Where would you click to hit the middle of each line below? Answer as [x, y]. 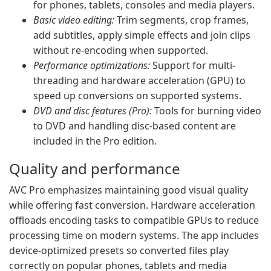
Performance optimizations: [92, 65]
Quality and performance [95, 168]
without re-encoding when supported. [121, 50]
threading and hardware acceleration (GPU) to [139, 80]
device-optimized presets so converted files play [119, 250]
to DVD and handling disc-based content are [135, 126]
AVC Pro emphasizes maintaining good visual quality [129, 190]
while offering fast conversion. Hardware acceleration [132, 205]
